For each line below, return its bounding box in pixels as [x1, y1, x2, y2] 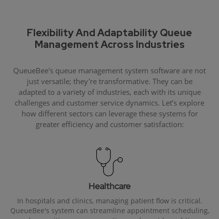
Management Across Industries [34, 38, 185, 51]
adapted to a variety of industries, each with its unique [18, 87, 201, 97]
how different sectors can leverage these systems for [21, 109, 198, 119]
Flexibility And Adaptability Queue [27, 26, 192, 40]
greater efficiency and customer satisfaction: [35, 119, 184, 130]
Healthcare [88, 180, 131, 192]
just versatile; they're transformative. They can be [26, 76, 193, 87]
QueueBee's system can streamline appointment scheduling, [10, 206, 209, 216]
